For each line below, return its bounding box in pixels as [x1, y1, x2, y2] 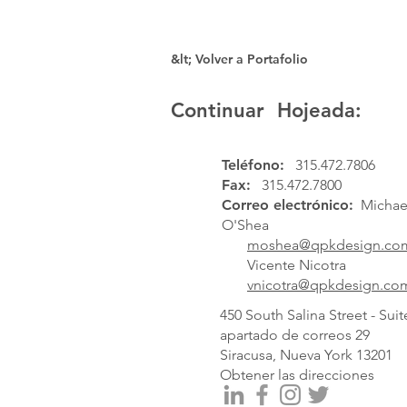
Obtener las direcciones [220, 366, 374, 383]
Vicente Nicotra [222, 256, 346, 273]
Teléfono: [222, 156, 284, 174]
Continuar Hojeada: [171, 98, 362, 123]
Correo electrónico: [222, 196, 353, 213]
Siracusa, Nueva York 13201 [220, 346, 392, 363]
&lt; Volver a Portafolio [171, 51, 308, 67]
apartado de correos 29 [220, 326, 370, 343]
